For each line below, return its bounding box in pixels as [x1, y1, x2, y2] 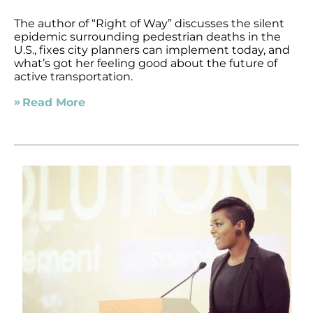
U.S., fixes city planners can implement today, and [14, 43, 291, 57]
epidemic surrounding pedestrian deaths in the [14, 29, 282, 43]
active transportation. [14, 69, 133, 83]
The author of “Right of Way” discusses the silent [14, 16, 285, 30]
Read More [22, 95, 85, 109]
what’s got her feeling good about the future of [14, 56, 278, 70]
